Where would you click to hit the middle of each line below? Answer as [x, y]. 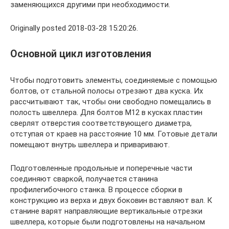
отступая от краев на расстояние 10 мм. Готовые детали [114, 134]
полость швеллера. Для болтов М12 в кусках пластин [106, 112]
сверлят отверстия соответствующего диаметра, [101, 123]
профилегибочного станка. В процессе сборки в [96, 189]
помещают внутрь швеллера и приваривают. [90, 144]
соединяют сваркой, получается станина [84, 179]
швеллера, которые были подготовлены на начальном [108, 222]
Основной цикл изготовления [81, 54]
